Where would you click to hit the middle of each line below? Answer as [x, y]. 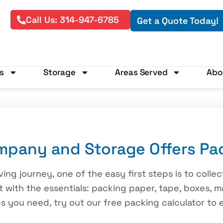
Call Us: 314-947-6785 [72, 20]
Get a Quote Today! [177, 21]
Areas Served [141, 72]
